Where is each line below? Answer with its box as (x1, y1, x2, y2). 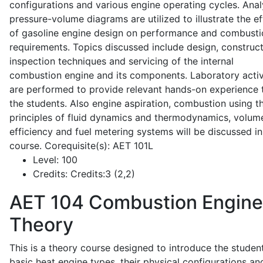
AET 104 (9, 191, 84, 214)
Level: (33, 154, 59, 166)
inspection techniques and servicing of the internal (9, 55, 234, 67)
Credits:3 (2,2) (68, 168, 135, 180)
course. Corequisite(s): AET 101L (9, 140, 153, 151)
